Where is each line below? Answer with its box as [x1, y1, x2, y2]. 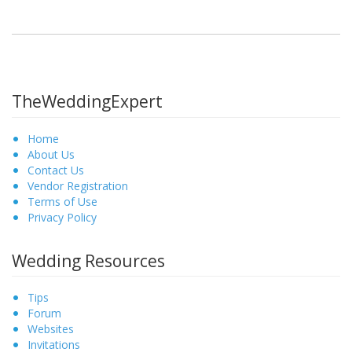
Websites [27, 321, 74, 336]
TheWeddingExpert [12, 90, 163, 112]
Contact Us [27, 162, 84, 178]
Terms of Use [27, 193, 97, 209]
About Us [27, 146, 75, 162]
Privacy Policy [27, 209, 97, 225]
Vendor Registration [27, 178, 128, 193]
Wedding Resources [12, 249, 165, 272]
